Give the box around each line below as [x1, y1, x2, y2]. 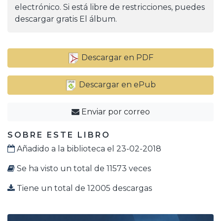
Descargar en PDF [79, 53, 153, 63]
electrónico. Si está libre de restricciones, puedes [15, 2, 205, 12]
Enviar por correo [79, 107, 150, 117]
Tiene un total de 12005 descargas [15, 184, 152, 193]
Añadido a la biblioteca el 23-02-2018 [15, 144, 161, 154]
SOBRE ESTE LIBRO [7, 130, 110, 140]
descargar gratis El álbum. [15, 14, 117, 24]
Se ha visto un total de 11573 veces [15, 164, 151, 174]
